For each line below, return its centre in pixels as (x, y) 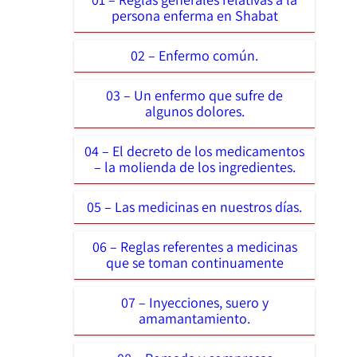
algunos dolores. (194, 111)
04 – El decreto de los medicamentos (194, 151)
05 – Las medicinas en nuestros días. (194, 206)
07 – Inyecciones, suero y (194, 302)
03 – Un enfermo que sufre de (194, 95)
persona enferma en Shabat (194, 15)
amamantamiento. (194, 318)
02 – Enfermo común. (194, 55)
